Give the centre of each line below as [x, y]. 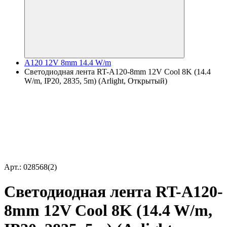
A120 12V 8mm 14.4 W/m [68, 63]
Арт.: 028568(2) [30, 167]
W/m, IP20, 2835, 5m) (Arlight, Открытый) [96, 81]
